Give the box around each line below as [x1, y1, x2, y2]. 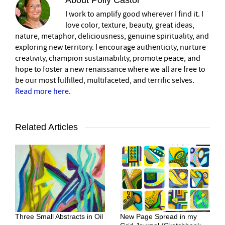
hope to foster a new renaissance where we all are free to [15, 64, 205, 74]
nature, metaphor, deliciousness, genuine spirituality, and [15, 31, 209, 41]
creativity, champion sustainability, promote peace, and [15, 53, 200, 63]
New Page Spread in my [120, 212, 197, 221]
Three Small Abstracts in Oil [15, 212, 103, 221]
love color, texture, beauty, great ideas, [65, 20, 194, 30]
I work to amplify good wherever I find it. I [65, 9, 203, 19]
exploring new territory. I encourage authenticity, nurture [15, 42, 206, 52]
